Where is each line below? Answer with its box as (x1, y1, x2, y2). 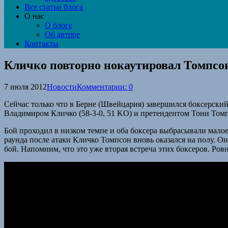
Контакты (24, 39, 59, 48)
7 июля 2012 (4, 82, 47, 91)
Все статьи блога (24, 3, 83, 11)
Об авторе (45, 30, 80, 39)
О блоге (45, 21, 72, 30)
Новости (47, 82, 77, 91)
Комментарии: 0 (77, 82, 133, 91)
